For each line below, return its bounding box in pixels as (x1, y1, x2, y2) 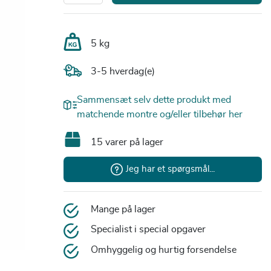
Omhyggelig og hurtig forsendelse (90, 244, 237, 255)
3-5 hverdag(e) (90, 66, 155, 76)
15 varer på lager (90, 137, 163, 147)
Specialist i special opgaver (90, 224, 206, 235)
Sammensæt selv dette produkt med (77, 94, 232, 105)
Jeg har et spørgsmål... (125, 165, 215, 174)
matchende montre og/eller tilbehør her (77, 109, 243, 119)
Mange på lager (90, 204, 155, 214)
